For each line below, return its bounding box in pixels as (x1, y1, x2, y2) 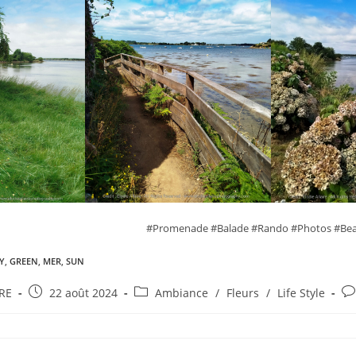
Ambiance (155, 285, 208, 301)
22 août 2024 (49, 285, 118, 301)
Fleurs (226, 285, 259, 301)
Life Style (277, 285, 325, 301)
